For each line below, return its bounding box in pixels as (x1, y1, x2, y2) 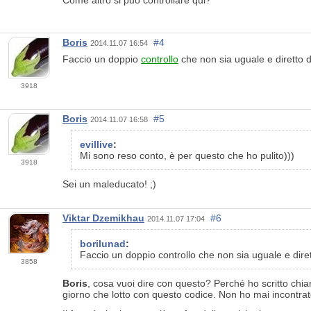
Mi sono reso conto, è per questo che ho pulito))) (80, 150, 294, 162)
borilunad (80, 237, 126, 249)
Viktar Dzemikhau (62, 212, 144, 224)
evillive (80, 139, 113, 151)
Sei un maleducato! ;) (62, 178, 156, 190)
